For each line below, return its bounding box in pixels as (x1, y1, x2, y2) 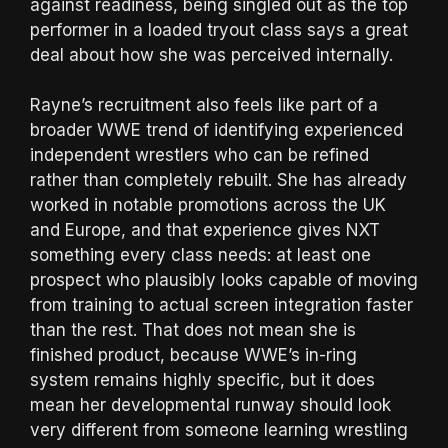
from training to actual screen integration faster (30, 295, 413, 316)
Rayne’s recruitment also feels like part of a (30, 95, 378, 116)
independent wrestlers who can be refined (30, 145, 369, 166)
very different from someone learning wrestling (30, 420, 408, 441)
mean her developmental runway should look (30, 395, 391, 416)
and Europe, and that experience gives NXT (30, 220, 380, 241)
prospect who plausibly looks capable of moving (30, 270, 418, 291)
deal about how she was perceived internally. (30, 44, 393, 65)
